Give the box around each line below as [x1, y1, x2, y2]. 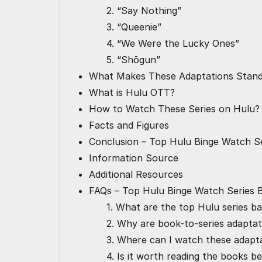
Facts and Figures [89, 119, 172, 132]
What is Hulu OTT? [89, 87, 175, 99]
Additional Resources [89, 168, 183, 181]
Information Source [89, 152, 178, 164]
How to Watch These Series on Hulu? [89, 103, 260, 115]
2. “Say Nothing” [106, 5, 181, 17]
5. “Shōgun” [106, 54, 160, 66]
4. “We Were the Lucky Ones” [106, 37, 239, 50]
